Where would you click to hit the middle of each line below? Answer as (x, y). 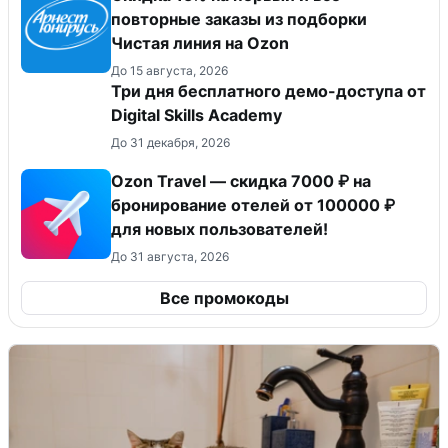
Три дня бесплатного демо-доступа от (268, 91)
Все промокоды (224, 298)
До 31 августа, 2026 (170, 257)
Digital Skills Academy (196, 115)
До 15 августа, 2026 (169, 71)
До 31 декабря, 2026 (170, 143)
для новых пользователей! (219, 229)
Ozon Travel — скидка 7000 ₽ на (241, 181)
